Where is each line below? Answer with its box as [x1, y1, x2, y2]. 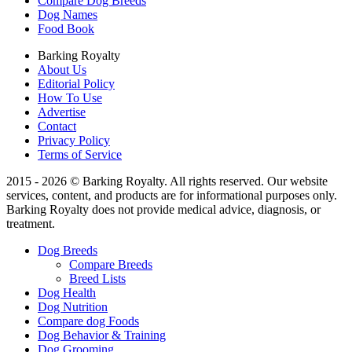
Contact [38, 119, 76, 133]
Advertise [38, 104, 86, 119]
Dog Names [38, 7, 97, 21]
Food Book [38, 21, 94, 35]
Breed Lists [69, 271, 126, 285]
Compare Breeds [69, 257, 152, 271]
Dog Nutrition [38, 299, 108, 313]
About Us [38, 62, 86, 76]
